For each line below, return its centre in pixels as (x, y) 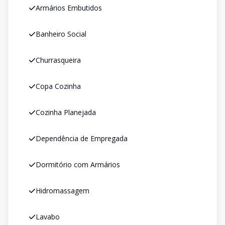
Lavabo (48, 217)
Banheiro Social (61, 34)
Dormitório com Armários (78, 164)
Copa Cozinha (58, 86)
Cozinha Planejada (66, 112)
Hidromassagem (63, 191)
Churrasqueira (58, 60)
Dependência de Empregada (82, 138)
